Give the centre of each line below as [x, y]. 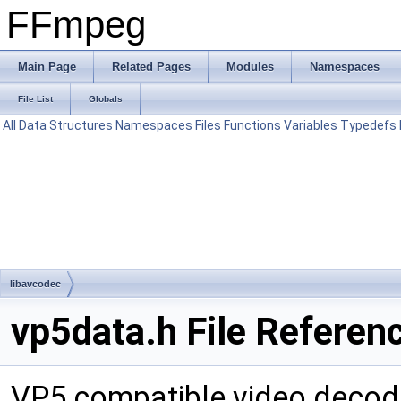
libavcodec [35, 284]
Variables [311, 125]
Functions [252, 125]
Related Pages [151, 67]
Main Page [47, 67]
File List [35, 99]
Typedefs [368, 125]
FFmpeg [76, 25]
